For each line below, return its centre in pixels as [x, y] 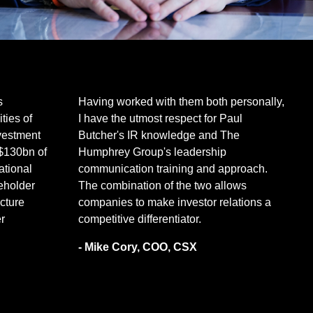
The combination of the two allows [163, 185]
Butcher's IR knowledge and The [159, 135]
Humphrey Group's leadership [153, 152]
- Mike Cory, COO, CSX [138, 247]
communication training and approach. [175, 168]
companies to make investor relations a [175, 202]
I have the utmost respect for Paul [161, 118]
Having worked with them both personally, [182, 101]
